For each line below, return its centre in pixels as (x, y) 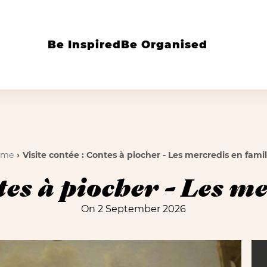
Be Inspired (84, 44)
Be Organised (164, 44)
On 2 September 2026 (133, 209)
